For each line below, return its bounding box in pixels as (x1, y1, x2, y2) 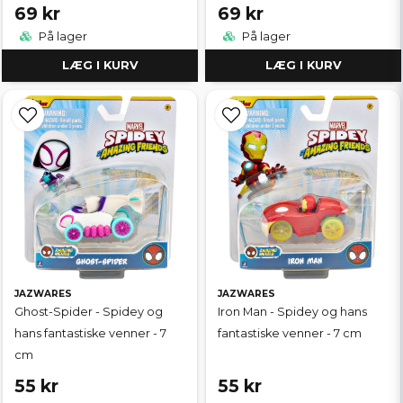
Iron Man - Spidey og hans (218, 304, 367, 318)
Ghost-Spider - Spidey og (14, 304, 163, 318)
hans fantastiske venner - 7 (14, 326, 166, 340)
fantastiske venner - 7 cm (218, 326, 362, 340)
